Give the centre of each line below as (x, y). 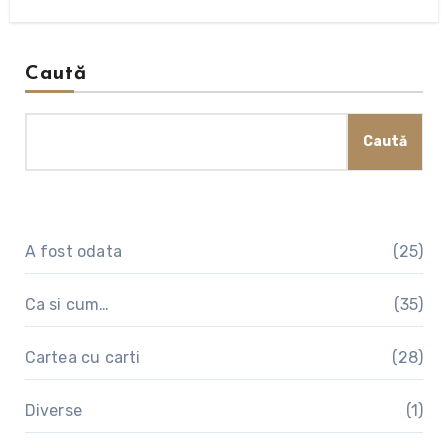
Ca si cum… (67, 305)
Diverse (53, 411)
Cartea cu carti (82, 358)
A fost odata (73, 252)
